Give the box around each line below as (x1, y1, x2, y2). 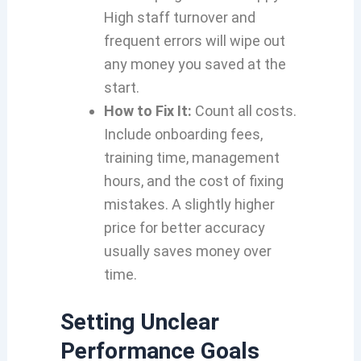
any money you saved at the (103, 56, 286, 73)
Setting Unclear (60, 309, 219, 335)
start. (103, 79, 139, 96)
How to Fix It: (103, 102, 192, 119)
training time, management (103, 149, 280, 166)
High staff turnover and (103, 9, 255, 26)
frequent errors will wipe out (103, 32, 285, 49)
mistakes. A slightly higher (103, 196, 275, 213)
